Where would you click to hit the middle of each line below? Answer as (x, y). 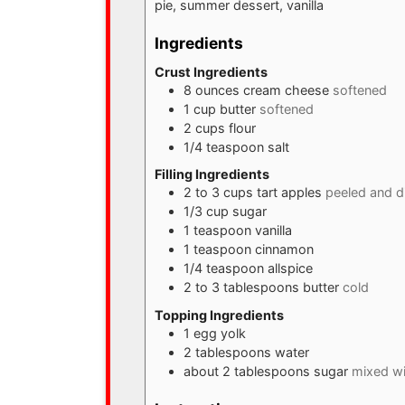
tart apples (289, 193)
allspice (290, 268)
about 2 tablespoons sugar (265, 371)
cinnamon (284, 250)
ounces (217, 89)
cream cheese (286, 89)
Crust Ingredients (211, 71)
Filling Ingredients (212, 174)
